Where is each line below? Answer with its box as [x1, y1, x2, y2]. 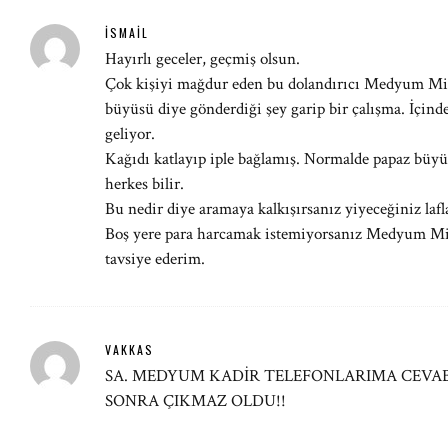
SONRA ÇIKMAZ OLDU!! [105, 390, 286, 412]
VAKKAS [105, 341, 154, 358]
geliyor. [105, 123, 155, 145]
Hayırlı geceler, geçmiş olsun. [105, 48, 300, 70]
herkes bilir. [105, 173, 184, 195]
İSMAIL [105, 24, 149, 41]
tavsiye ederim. [105, 248, 205, 270]
